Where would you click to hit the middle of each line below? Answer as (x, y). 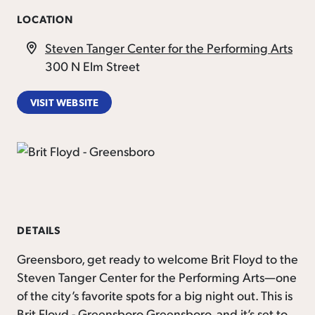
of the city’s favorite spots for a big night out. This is (155, 295)
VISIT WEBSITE (64, 102)
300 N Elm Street (92, 65)
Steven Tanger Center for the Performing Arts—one (157, 277)
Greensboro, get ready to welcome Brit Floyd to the (157, 259)
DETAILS (39, 230)
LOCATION (45, 19)
